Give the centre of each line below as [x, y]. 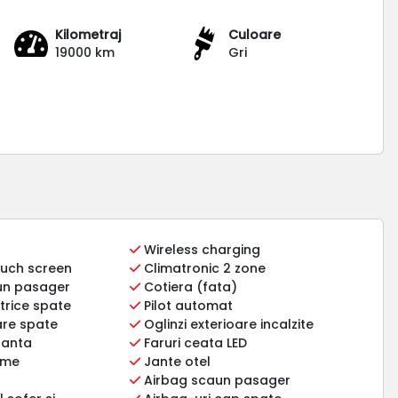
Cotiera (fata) [189, 287]
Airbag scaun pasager [216, 380]
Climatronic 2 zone [203, 268]
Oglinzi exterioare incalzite [227, 324]
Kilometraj [88, 34]
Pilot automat [187, 305]
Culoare [255, 34]
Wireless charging [201, 249]
